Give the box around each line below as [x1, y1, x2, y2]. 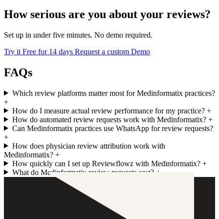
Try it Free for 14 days [4, 47, 75, 56]
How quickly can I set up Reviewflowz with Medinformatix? [12, 159, 200, 168]
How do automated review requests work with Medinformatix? [12, 115, 206, 124]
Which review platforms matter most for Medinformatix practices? [12, 88, 215, 97]
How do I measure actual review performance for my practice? [12, 106, 205, 115]
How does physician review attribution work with [12, 141, 165, 150]
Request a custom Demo [75, 47, 150, 56]
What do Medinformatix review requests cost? [12, 168, 154, 176]
